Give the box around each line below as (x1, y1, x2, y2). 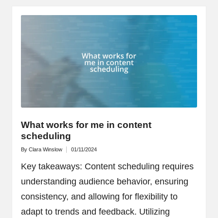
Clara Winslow (28, 146, 62, 152)
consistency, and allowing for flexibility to (20, 191, 178, 201)
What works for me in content (20, 120, 151, 130)
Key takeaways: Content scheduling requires (20, 161, 194, 171)
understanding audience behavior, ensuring (20, 176, 188, 186)
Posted (20, 149, 37, 155)
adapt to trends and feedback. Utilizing (20, 206, 170, 217)
